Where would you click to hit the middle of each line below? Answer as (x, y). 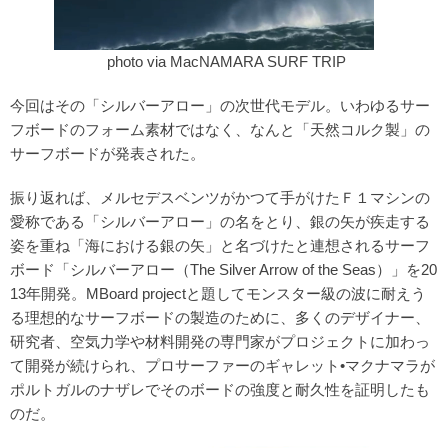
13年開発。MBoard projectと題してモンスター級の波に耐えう (218, 294)
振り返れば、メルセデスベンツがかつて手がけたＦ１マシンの (220, 198)
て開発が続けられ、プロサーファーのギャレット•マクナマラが (222, 366)
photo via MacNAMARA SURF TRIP (224, 62)
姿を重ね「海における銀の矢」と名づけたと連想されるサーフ (220, 246)
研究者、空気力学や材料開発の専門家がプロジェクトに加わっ (220, 342)
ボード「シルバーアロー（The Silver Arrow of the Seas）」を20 (223, 270)
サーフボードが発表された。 (107, 154)
